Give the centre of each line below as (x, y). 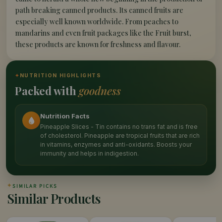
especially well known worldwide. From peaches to (97, 22)
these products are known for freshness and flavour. (98, 45)
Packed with (47, 91)
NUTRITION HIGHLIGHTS (60, 76)
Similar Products (54, 199)
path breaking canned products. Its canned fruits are (99, 10)
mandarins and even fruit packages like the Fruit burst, (103, 33)
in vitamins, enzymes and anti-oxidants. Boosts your (116, 145)
